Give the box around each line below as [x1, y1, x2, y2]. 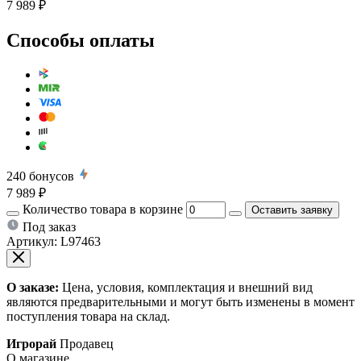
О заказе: [6, 280, 59, 294]
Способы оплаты [6, 29, 155, 51]
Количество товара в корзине [23, 201, 183, 216]
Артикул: [6, 234, 57, 248]
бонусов [29, 168, 74, 183]
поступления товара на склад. [6, 309, 170, 323]
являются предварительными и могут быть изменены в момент [6, 294, 355, 309]
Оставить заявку [251, 203, 333, 216]
